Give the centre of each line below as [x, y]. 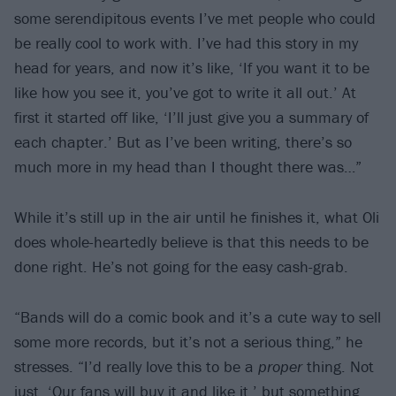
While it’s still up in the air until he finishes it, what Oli [197, 217]
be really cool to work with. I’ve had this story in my [186, 43]
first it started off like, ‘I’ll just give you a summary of [191, 118]
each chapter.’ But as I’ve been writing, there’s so [183, 142]
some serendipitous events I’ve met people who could [195, 19]
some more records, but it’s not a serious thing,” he [188, 341]
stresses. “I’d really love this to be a [136, 366]
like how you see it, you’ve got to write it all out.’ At [185, 93]
